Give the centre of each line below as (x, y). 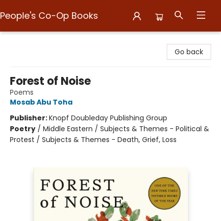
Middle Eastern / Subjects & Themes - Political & (126, 129)
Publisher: (29, 118)
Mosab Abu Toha (41, 102)
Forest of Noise (50, 81)
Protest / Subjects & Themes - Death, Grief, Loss (93, 140)
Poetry (23, 129)
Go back (189, 52)
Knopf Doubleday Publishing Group (108, 118)
